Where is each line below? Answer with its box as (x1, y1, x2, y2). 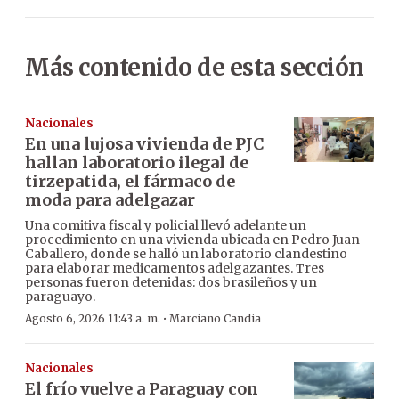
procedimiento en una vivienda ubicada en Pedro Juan (25, 232, 360, 248)
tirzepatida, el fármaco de (25, 171, 235, 192)
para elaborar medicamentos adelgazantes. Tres (25, 260, 324, 277)
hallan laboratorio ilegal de (25, 152, 248, 174)
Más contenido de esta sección (25, 53, 364, 83)
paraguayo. (25, 289, 95, 305)
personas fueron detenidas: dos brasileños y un (25, 274, 317, 291)
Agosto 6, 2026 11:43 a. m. (25, 312, 160, 326)
